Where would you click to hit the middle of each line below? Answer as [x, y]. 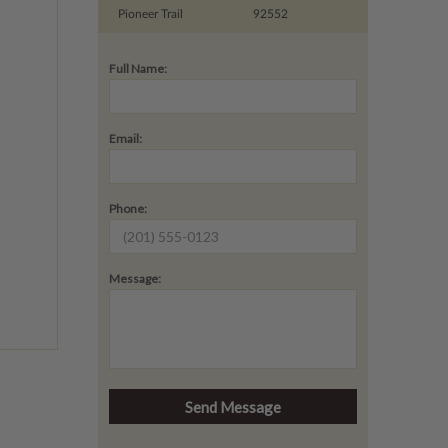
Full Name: [137, 69]
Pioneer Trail [150, 14]
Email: [125, 139]
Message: [134, 279]
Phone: [127, 209]
